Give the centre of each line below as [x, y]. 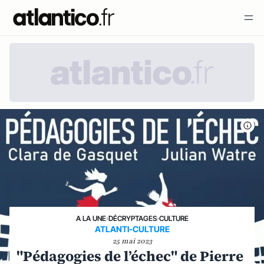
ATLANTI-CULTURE [132, 229]
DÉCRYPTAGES [132, 218]
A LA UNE [91, 218]
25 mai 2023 [132, 241]
